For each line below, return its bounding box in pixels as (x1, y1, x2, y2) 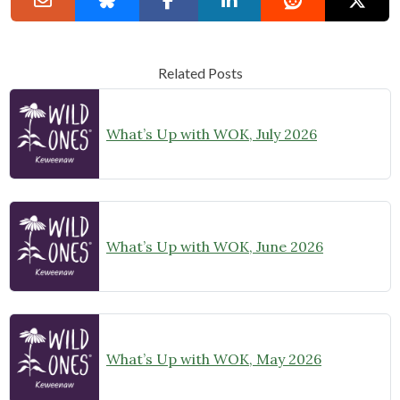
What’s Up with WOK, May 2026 (106, 350, 321, 369)
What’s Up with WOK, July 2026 (106, 125, 317, 144)
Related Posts (157, 64, 243, 82)
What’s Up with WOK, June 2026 (106, 237, 323, 256)
